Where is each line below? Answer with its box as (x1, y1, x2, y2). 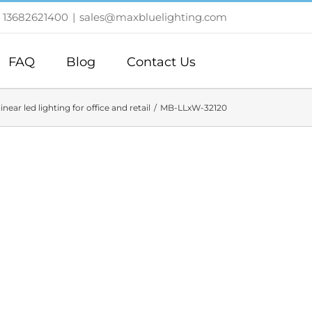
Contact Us (127, 54, 196, 70)
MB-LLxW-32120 (160, 102, 227, 113)
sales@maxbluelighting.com (79, 10, 227, 24)
